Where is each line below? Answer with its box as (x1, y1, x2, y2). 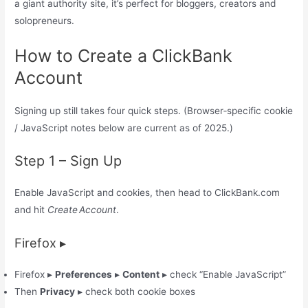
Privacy (40, 286, 76, 298)
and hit (14, 204, 48, 216)
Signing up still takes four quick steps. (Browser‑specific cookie (14, 104, 294, 116)
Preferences (55, 269, 113, 280)
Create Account (47, 204, 117, 216)
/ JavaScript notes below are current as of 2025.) (14, 122, 234, 133)
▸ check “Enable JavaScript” (159, 269, 287, 280)
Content (122, 269, 160, 280)
